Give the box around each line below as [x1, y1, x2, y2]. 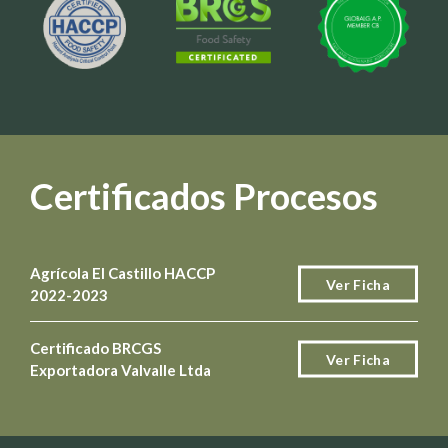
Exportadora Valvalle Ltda [30, 361, 211, 380]
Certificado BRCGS [30, 339, 161, 358]
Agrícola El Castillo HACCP [30, 264, 215, 283]
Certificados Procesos [30, 174, 378, 219]
